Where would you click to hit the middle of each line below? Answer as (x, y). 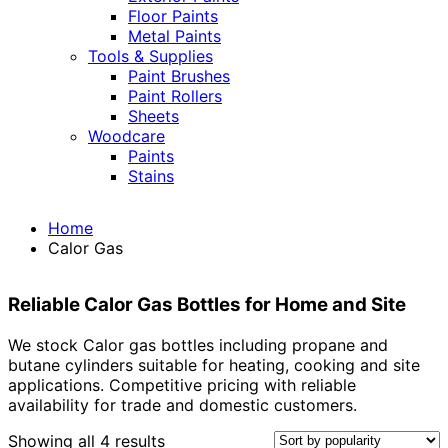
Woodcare (126, 136)
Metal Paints (174, 36)
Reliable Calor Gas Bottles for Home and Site (207, 305)
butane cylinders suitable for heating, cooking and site (214, 364)
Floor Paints (173, 16)
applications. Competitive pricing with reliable (182, 384)
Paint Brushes (179, 76)
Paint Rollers (175, 96)
